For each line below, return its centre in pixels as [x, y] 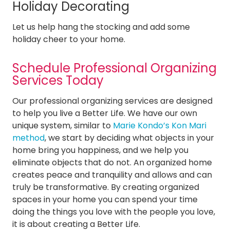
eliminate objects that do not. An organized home [112, 162]
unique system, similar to [63, 125]
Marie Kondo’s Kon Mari [160, 125]
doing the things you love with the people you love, [114, 212]
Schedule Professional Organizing [114, 68]
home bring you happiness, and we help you [100, 150]
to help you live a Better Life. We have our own [105, 113]
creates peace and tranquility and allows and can [112, 175]
